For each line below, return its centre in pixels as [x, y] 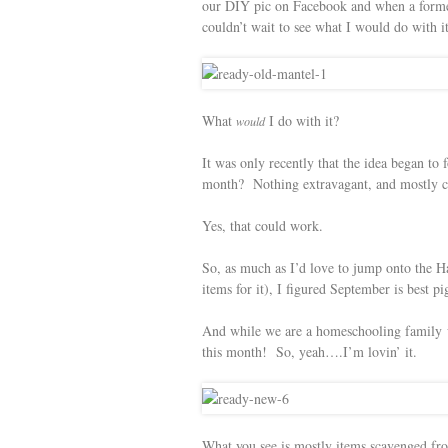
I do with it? [302, 120]
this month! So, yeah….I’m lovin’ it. [309, 351]
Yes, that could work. [262, 225]
